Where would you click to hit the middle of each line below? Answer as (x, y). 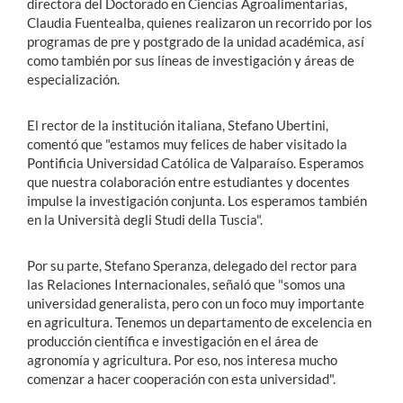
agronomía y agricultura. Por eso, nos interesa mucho (182, 359)
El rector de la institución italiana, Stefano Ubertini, (178, 125)
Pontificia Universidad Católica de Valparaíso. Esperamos (196, 162)
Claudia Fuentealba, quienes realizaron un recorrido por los (200, 22)
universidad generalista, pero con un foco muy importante (196, 303)
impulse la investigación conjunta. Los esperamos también (197, 200)
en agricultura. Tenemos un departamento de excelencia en (199, 322)
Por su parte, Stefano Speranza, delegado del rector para (192, 265)
